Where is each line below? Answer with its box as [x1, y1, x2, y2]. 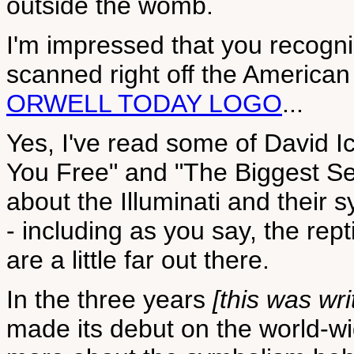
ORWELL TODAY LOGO [6, 89, 282, 118]
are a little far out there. [6, 246, 269, 274]
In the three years [6, 285, 213, 314]
